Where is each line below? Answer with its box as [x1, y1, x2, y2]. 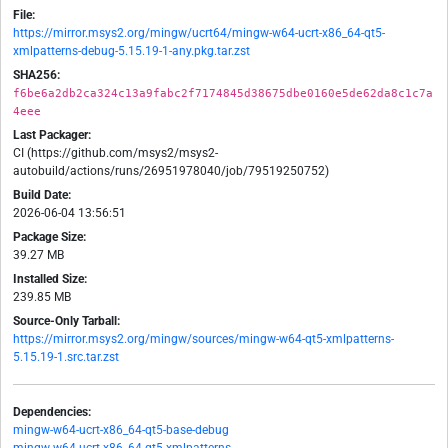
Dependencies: [13, 405, 91, 420]
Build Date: [13, 188, 71, 203]
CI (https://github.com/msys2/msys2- [13, 146, 218, 161]
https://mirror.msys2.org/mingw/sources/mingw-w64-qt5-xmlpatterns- [13, 332, 394, 347]
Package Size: [13, 230, 86, 245]
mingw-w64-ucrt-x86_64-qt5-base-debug [13, 423, 229, 438]
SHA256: [13, 68, 60, 83]
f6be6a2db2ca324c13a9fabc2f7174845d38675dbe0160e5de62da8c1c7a [13, 87, 433, 100]
